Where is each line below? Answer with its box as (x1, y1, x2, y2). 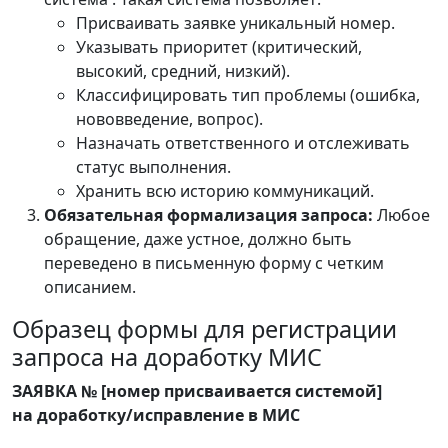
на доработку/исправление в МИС (12, 404, 300, 426)
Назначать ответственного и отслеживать (76, 132, 410, 154)
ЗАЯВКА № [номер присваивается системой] (12, 380, 382, 402)
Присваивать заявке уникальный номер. (76, 12, 395, 34)
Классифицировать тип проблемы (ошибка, (76, 84, 420, 106)
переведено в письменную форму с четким (44, 252, 384, 274)
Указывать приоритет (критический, (76, 36, 362, 58)
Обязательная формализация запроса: (44, 204, 373, 226)
